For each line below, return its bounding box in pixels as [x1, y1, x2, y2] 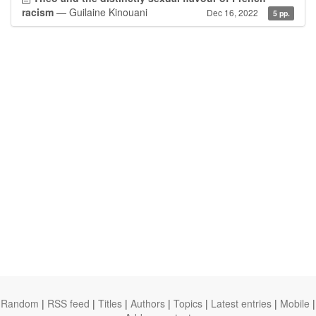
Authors [130, 296, 165, 310]
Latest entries [211, 296, 272, 310]
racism [22, 5, 54, 19]
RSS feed [47, 296, 90, 310]
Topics [174, 296, 202, 310]
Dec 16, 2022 [207, 6, 259, 18]
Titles [98, 296, 122, 310]
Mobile [280, 296, 310, 310]
